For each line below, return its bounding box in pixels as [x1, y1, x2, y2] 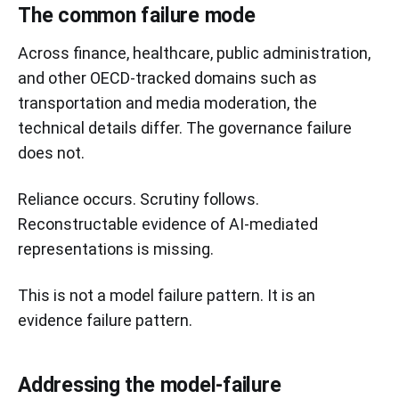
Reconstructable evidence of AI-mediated [18, 214, 318, 233]
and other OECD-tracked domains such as [18, 68, 317, 87]
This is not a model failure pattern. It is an [18, 285, 315, 305]
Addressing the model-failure [18, 372, 281, 397]
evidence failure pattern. [18, 310, 192, 330]
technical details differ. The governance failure [18, 118, 352, 137]
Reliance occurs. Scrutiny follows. [18, 189, 259, 208]
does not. [18, 142, 85, 162]
